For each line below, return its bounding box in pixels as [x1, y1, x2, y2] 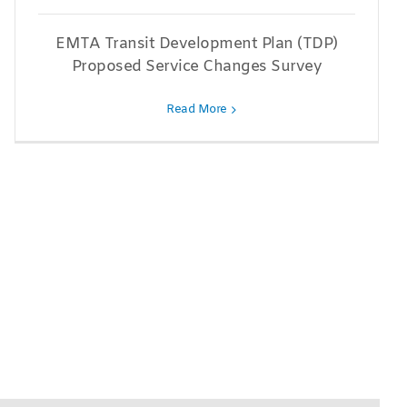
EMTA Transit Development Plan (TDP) [55, 34, 338, 55]
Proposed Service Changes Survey [71, 56, 323, 78]
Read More [166, 102, 227, 118]
